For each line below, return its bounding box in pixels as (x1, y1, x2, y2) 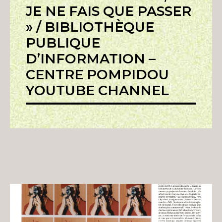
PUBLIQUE (26, 35, 100, 52)
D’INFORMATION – (26, 51, 156, 67)
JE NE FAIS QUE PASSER (26, 3, 191, 20)
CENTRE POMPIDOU (26, 66, 169, 83)
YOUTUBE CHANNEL (26, 82, 169, 99)
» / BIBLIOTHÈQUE (26, 19, 154, 36)
